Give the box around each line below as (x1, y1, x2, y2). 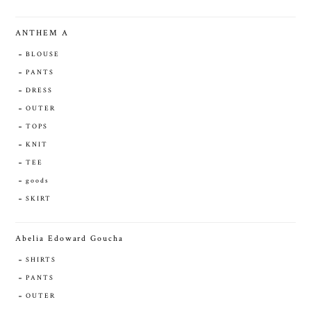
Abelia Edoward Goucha (15, 233, 124, 244)
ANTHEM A (15, 27, 69, 38)
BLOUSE (26, 49, 60, 59)
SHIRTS (26, 255, 56, 264)
